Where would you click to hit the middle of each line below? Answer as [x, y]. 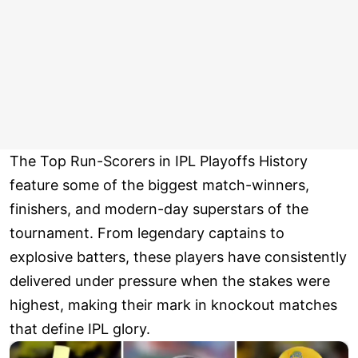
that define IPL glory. [80, 329]
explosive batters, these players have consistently [178, 257]
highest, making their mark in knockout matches [173, 305]
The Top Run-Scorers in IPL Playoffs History [159, 161]
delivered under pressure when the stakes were [170, 281]
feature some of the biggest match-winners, [159, 185]
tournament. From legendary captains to [147, 233]
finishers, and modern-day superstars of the [159, 209]
